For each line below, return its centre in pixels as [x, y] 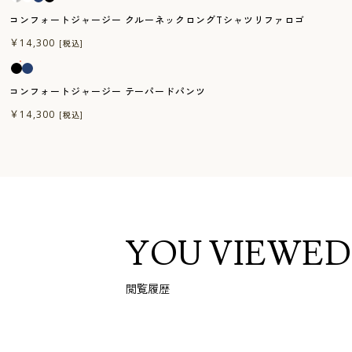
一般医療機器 [44, 35]
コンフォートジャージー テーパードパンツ [108, 91]
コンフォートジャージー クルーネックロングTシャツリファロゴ [157, 19]
